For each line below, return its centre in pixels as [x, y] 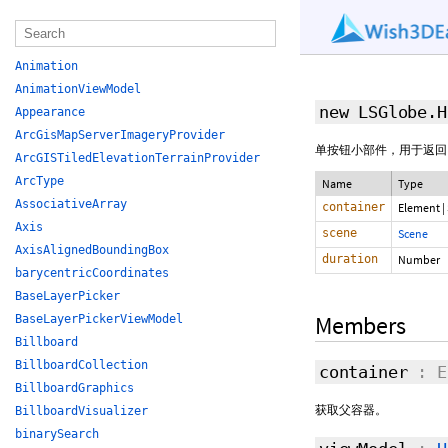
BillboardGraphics [74, 388]
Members [360, 325]
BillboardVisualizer [81, 411]
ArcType [39, 181]
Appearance [50, 112]
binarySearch [57, 434]
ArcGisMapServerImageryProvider [120, 135]
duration [350, 259]
